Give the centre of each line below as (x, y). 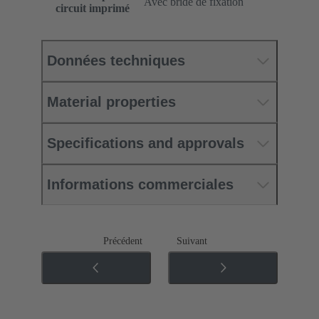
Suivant (192, 241)
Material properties (111, 102)
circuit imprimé (92, 9)
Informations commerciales (140, 185)
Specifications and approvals (146, 143)
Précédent (123, 241)
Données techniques (116, 61)
